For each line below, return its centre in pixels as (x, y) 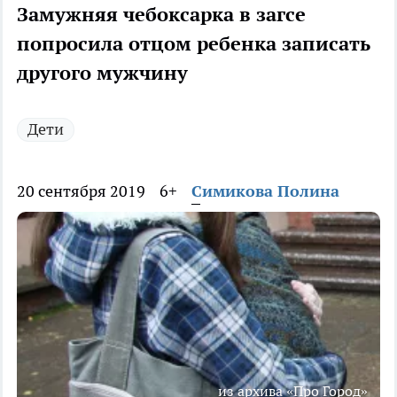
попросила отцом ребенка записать (194, 44)
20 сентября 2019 (81, 191)
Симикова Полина (265, 191)
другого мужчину (102, 73)
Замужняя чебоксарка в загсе (161, 15)
